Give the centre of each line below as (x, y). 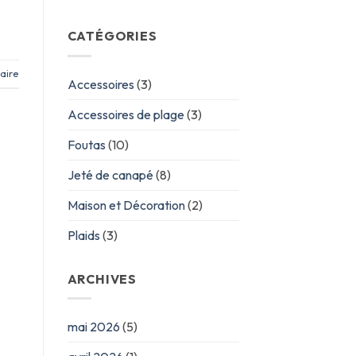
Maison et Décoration (126, 205)
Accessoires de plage (126, 114)
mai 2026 (93, 327)
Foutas (86, 144)
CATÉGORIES (112, 36)
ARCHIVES (102, 279)
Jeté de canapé (110, 174)
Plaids (83, 235)
